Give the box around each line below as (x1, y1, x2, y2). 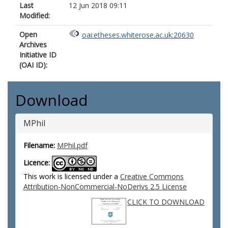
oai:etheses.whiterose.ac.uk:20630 (82, 30, 194, 40)
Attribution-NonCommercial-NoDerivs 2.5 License (23, 182, 187, 191)
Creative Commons (120, 172, 184, 181)
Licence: (23, 158, 50, 168)
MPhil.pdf (57, 140, 88, 150)
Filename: (23, 140, 55, 150)
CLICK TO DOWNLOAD (127, 197, 205, 207)
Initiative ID (19, 50, 56, 60)
